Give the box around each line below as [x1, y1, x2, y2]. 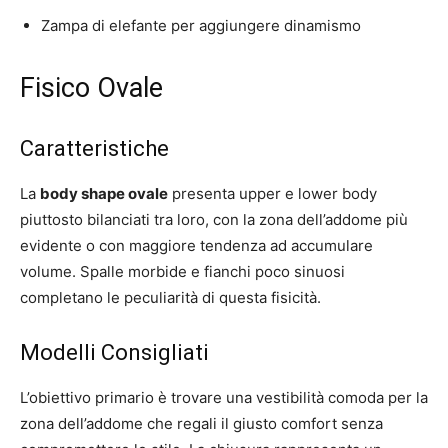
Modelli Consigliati [20, 339, 209, 365]
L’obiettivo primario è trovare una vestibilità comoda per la [20, 387, 428, 407]
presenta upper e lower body [168, 183, 377, 203]
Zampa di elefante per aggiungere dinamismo [41, 15, 361, 35]
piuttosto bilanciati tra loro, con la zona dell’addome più [20, 209, 408, 229]
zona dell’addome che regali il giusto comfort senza [20, 413, 383, 433]
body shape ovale [40, 183, 168, 203]
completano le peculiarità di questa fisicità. [20, 287, 321, 307]
